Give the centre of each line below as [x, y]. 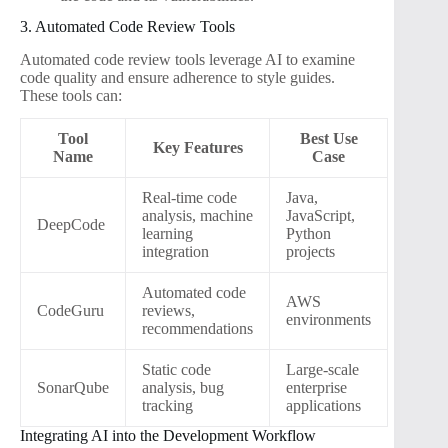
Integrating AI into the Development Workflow [168, 435]
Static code [176, 369]
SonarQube [73, 387]
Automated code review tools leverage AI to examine [187, 60]
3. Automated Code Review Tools [127, 27]
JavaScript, [320, 215]
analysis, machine [197, 215]
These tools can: [71, 96]
